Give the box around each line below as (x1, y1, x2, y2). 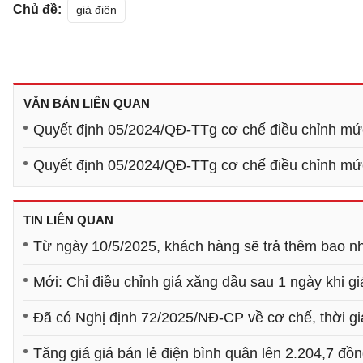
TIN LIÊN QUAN (23, 213, 113, 227)
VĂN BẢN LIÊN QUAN (23, 96, 150, 110)
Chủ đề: (13, 2, 62, 16)
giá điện (76, 3, 117, 16)
